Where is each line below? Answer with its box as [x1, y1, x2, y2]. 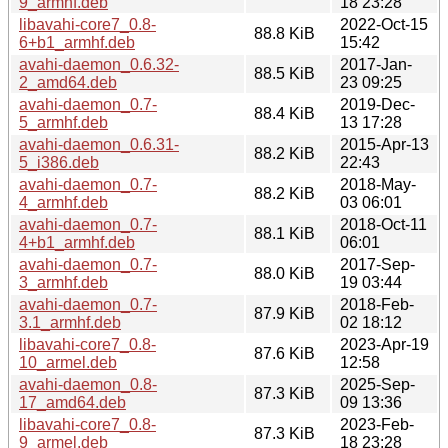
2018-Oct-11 [340, 215, 427, 233]
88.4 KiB [254, 104, 315, 122]
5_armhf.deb [19, 113, 108, 131]
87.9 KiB [254, 304, 315, 322]
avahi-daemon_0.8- [19, 375, 157, 393]
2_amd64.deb [19, 73, 117, 91]
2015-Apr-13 [340, 135, 429, 153]
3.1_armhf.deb [19, 313, 121, 331]
